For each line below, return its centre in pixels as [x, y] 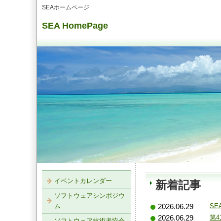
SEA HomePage [75, 26]
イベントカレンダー [83, 181]
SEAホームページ [66, 7]
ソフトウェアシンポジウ [90, 196]
